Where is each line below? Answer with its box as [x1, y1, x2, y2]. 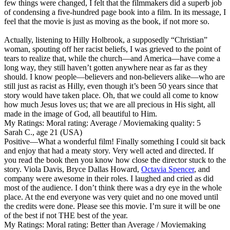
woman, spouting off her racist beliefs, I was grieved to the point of [4, 44, 221, 53]
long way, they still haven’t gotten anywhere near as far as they [4, 63, 207, 72]
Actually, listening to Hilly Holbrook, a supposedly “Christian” [4, 35, 207, 44]
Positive [4, 137, 30, 146]
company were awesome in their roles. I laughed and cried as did [4, 174, 214, 183]
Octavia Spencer [141, 164, 194, 174]
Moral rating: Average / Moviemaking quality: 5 [44, 118, 201, 127]
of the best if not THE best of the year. [4, 210, 128, 220]
